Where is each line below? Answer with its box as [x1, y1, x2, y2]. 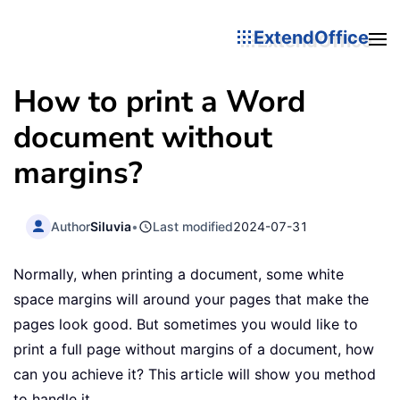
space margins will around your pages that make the [13, 290, 369, 309]
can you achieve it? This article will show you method [13, 365, 376, 384]
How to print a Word [13, 81, 305, 122]
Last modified [153, 218, 234, 234]
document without [13, 117, 272, 158]
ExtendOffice [254, 26, 369, 48]
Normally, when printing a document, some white [13, 265, 344, 284]
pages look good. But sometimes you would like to [13, 315, 358, 334]
